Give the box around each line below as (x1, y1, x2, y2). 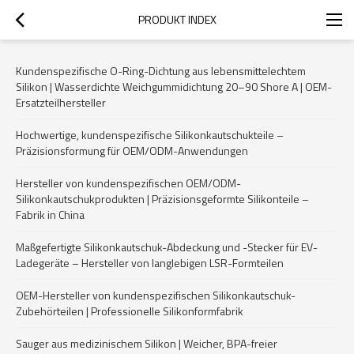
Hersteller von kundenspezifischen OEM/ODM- (16, 175, 241, 191)
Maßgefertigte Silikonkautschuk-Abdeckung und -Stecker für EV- (16, 239, 318, 255)
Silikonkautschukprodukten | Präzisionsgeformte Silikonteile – (16, 190, 309, 207)
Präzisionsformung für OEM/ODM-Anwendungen (16, 142, 248, 159)
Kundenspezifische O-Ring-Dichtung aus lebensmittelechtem (16, 62, 306, 79)
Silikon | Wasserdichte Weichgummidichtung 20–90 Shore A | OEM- (16, 78, 332, 95)
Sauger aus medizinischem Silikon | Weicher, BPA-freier (16, 335, 277, 352)
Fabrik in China (16, 206, 85, 223)
